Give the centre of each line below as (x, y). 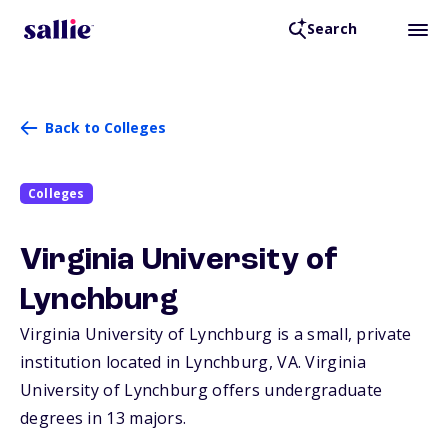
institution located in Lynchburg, (149, 362)
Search (331, 29)
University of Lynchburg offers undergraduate (201, 390)
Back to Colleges (105, 127)
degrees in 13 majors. (103, 418)
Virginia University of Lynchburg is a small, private (216, 334)
